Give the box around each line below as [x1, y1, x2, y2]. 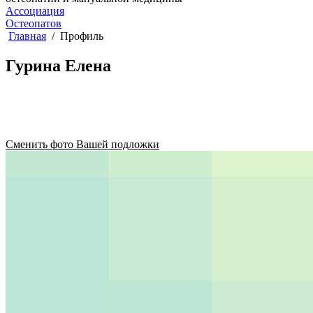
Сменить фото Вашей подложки [6, 138, 159, 150]
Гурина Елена [6, 56, 111, 75]
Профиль [60, 30, 103, 42]
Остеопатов [6, 17, 61, 29]
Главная [8, 30, 46, 42]
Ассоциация [6, 5, 64, 17]
